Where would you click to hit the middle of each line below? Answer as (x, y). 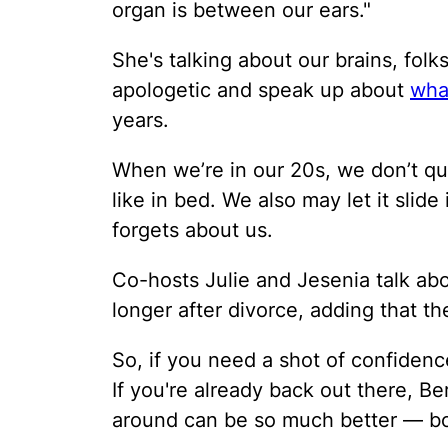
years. (140, 120)
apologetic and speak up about (261, 90)
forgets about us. (192, 230)
